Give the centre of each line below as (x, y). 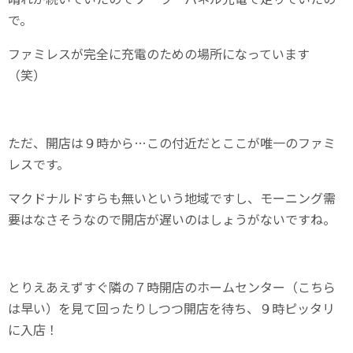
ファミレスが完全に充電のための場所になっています (159, 53)
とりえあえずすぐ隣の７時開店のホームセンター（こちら (172, 286)
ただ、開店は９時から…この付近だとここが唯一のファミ (172, 142)
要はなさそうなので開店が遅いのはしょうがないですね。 (172, 219)
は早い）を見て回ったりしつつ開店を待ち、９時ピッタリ (171, 308)
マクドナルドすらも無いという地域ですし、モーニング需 (172, 197)
